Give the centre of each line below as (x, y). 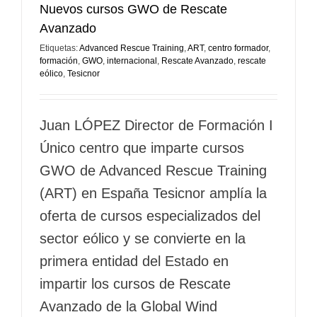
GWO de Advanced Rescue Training (153, 170)
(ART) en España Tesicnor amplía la (153, 193)
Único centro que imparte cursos (142, 148)
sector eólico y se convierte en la (143, 238)
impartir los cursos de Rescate (135, 283)
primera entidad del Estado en (134, 261)
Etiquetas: (59, 48)
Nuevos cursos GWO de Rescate (133, 9)
